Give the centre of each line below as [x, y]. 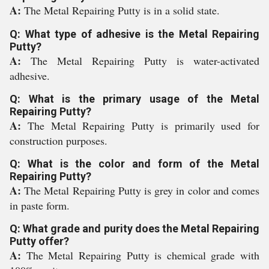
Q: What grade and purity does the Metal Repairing [134, 228]
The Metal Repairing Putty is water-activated [145, 61]
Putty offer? [39, 241]
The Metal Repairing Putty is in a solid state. [122, 10]
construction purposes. [59, 141]
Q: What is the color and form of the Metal [134, 164]
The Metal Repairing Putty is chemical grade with [143, 255]
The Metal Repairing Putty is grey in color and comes [142, 190]
